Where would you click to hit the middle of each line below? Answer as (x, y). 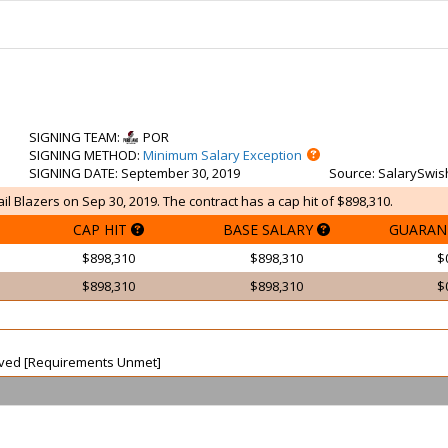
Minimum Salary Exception (222, 155)
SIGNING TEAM (73, 137)
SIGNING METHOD (83, 155)
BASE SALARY (269, 229)
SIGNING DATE (72, 173)
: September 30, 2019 (177, 173)
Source (350, 173)
